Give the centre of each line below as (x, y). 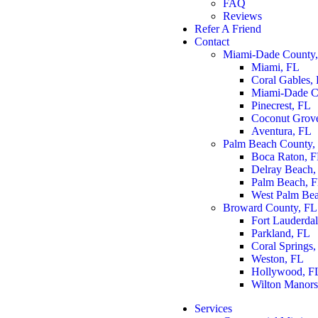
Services (213, 308)
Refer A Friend (228, 29)
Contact (212, 42)
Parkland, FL (281, 233)
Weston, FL (278, 259)
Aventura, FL (281, 131)
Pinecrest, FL (281, 105)
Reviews (242, 16)
